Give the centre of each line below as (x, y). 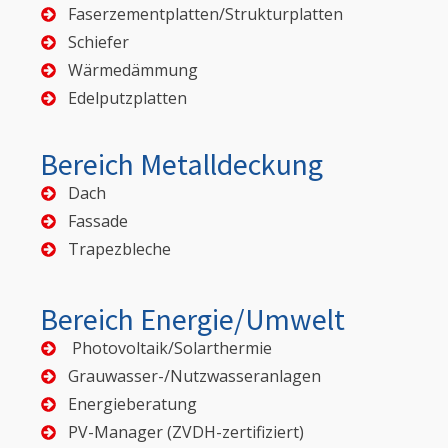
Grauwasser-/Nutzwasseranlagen (194, 376)
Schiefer (98, 42)
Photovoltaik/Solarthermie (170, 348)
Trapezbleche (119, 249)
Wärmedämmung (133, 70)
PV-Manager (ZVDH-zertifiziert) (186, 432)
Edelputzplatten (127, 98)
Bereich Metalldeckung (181, 164)
